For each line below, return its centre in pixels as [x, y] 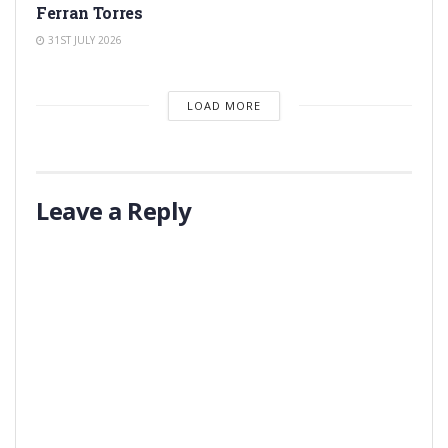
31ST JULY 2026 [83, 39]
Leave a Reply [114, 210]
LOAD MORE [223, 105]
